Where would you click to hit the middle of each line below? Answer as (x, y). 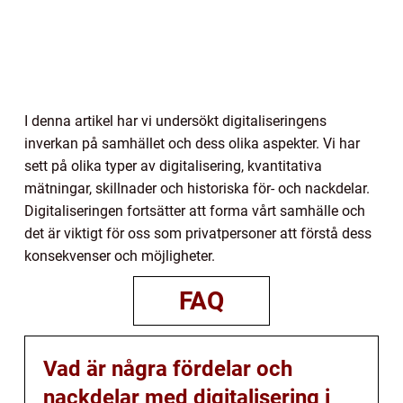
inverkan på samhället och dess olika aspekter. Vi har (192, 143)
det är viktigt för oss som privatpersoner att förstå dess (198, 233)
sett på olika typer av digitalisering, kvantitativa (173, 166)
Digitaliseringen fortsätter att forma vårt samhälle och (195, 210)
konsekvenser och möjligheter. (120, 255)
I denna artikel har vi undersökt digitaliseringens (175, 121)
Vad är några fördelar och (168, 368)
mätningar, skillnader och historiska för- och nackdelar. (197, 188)
